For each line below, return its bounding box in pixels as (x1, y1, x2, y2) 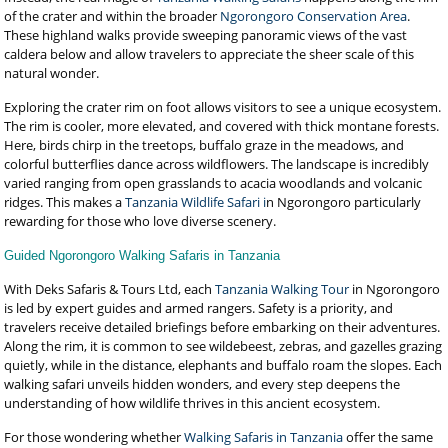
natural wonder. (4, 64, 100, 82)
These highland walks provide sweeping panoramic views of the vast (4, 26, 408, 44)
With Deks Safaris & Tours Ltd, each (4, 280, 216, 298)
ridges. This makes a (4, 193, 126, 211)
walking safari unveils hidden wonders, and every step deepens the (4, 375, 401, 393)
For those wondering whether (4, 428, 185, 446)
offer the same (343, 428, 434, 446)
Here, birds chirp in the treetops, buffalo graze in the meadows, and (4, 136, 405, 154)
